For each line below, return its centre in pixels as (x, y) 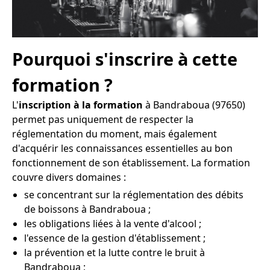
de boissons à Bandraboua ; (87, 209)
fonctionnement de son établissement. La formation (131, 163)
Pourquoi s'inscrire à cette (125, 59)
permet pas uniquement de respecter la (103, 120)
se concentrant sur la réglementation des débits (134, 195)
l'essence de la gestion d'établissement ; (115, 238)
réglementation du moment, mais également (115, 134)
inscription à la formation (81, 105)
